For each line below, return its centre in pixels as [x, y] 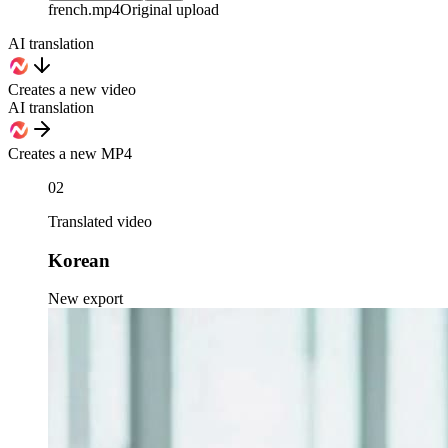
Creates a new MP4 [70, 154]
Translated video [100, 222]
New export [85, 299]
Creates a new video [72, 90]
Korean [79, 260]
